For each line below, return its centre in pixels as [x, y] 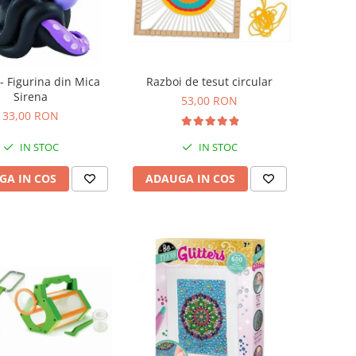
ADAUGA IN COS [190, 178]
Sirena [31, 96]
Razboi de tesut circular [209, 81]
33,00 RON [31, 115]
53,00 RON [209, 100]
